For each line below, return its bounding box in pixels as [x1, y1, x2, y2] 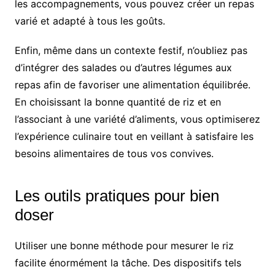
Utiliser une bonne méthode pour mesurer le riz [14, 239, 234, 252]
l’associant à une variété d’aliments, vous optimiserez [14, 112, 260, 125]
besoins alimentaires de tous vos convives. [14, 147, 214, 160]
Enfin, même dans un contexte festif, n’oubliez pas [14, 44, 247, 56]
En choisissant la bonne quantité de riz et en [14, 95, 221, 108]
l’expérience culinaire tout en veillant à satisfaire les [14, 130, 254, 142]
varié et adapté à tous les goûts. [14, 14, 165, 27]
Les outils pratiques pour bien [14, 186, 219, 205]
